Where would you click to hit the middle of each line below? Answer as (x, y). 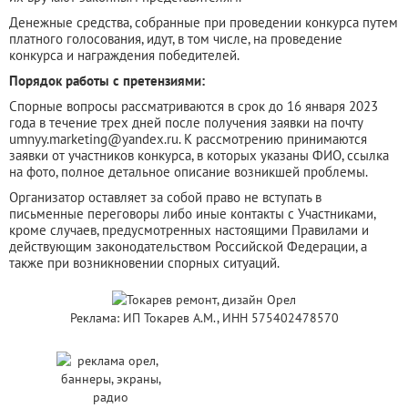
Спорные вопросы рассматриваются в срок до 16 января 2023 (194, 106)
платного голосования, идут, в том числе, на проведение (176, 38)
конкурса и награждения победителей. (124, 55)
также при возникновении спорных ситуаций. (144, 262)
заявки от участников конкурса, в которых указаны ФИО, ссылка (199, 155)
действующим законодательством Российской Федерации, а (188, 246)
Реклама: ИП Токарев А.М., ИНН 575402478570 (204, 318)
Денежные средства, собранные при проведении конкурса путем (204, 22)
